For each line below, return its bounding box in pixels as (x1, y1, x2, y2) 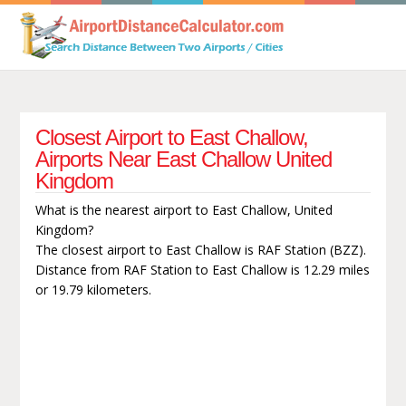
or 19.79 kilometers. (34, 280, 151, 298)
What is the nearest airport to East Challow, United (34, 200, 333, 218)
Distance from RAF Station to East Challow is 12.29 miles (34, 260, 370, 278)
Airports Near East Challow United (34, 146, 332, 171)
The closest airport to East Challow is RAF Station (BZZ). (34, 240, 366, 258)
